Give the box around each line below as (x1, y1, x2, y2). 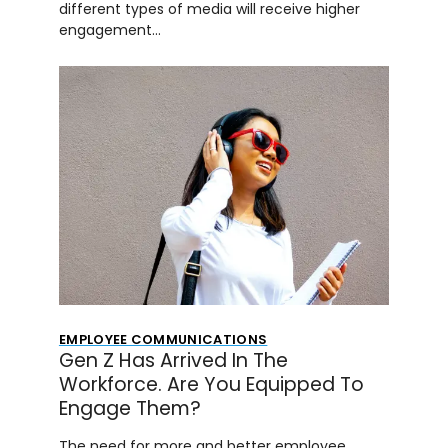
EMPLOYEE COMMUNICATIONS (58, 329, 268, 349)
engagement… (58, 19, 161, 40)
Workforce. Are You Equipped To (58, 370, 364, 398)
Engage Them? (58, 394, 201, 422)
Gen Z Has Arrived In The (58, 346, 288, 374)
